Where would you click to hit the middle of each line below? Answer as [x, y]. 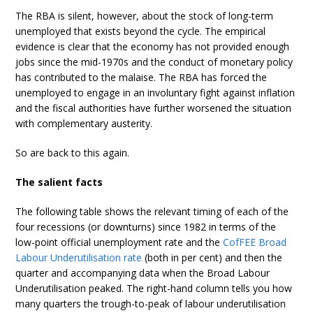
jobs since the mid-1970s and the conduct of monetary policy [154, 62]
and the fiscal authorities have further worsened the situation [154, 108]
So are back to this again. [73, 153]
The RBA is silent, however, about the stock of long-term [145, 16]
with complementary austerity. [84, 123]
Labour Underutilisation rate [79, 257]
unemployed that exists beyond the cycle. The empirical [141, 31]
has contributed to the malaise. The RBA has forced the [141, 77]
